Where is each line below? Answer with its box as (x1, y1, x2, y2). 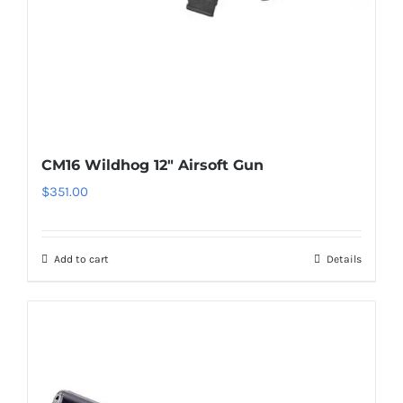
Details (327, 253, 362, 265)
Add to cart (54, 253, 109, 265)
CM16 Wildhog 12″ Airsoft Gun (41, 157, 264, 174)
